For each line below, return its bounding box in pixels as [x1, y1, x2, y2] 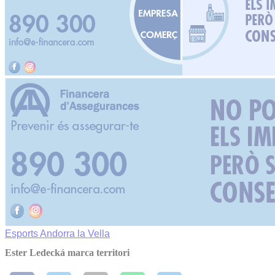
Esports [5, 228, 40, 239]
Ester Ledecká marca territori [5, 247, 130, 258]
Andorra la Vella [40, 228, 110, 239]
